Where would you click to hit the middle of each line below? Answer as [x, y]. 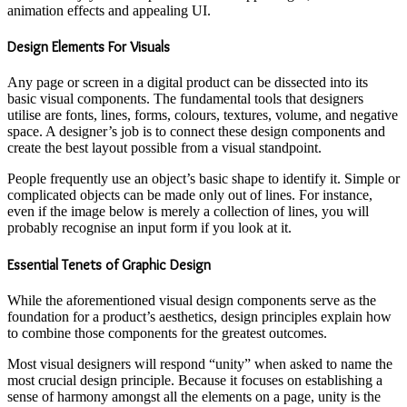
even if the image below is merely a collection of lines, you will [188, 212]
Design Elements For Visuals [89, 46]
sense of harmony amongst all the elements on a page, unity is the [194, 396]
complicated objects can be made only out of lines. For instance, [190, 195]
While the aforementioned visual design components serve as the [192, 300]
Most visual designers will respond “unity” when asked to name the [200, 363]
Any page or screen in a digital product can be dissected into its [188, 83]
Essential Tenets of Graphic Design [109, 264]
